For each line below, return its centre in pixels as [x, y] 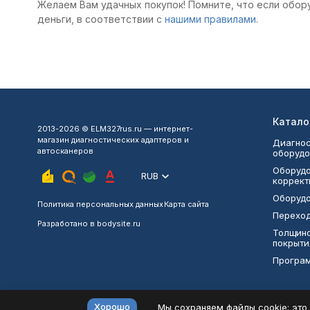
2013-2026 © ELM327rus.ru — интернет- [115, 129]
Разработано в [67, 224]
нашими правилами [210, 19]
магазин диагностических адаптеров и [113, 140]
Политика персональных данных [100, 204]
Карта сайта [186, 204]
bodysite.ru [118, 224]
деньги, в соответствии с [101, 19]
